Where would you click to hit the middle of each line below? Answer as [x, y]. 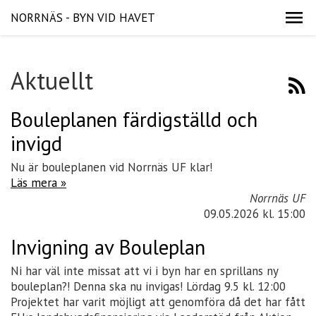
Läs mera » [38, 183]
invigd [36, 144]
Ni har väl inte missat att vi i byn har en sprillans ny [144, 271]
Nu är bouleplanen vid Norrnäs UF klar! [111, 167]
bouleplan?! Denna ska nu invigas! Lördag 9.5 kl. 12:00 [148, 286]
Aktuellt [52, 80]
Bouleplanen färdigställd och [134, 120]
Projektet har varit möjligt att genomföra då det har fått [158, 302]
